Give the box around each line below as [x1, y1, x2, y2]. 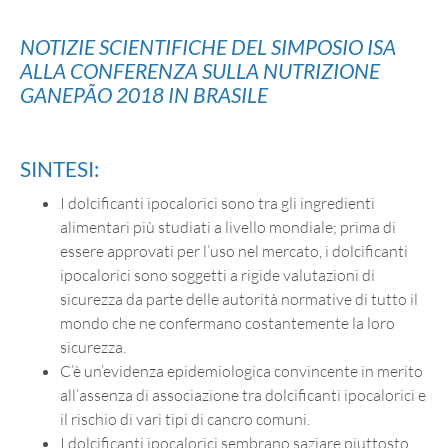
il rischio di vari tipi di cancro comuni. [60, 408, 310, 429]
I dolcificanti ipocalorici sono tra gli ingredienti [60, 192, 375, 213]
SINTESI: [20, 155, 99, 181]
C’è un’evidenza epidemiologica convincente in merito [60, 360, 423, 381]
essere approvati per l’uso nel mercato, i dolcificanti [60, 240, 408, 261]
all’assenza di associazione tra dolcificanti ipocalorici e [60, 384, 426, 405]
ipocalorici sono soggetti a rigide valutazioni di [60, 264, 375, 285]
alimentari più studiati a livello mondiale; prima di [60, 216, 396, 237]
